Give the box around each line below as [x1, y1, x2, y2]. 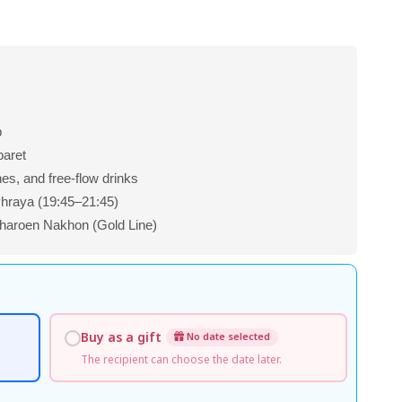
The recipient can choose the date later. [81, 351, 283, 368]
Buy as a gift [81, 328, 162, 347]
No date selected [184, 329, 271, 345]
